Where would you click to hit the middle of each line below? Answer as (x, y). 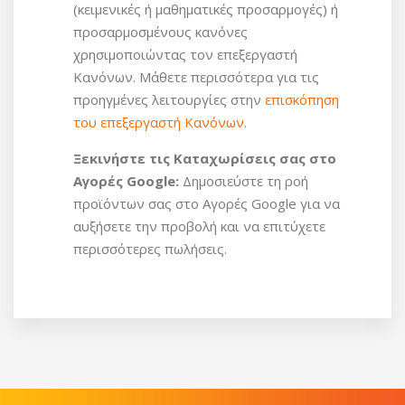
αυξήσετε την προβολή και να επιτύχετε (199, 226)
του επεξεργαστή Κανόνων (159, 122)
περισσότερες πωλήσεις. (150, 248)
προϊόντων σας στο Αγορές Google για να (207, 203)
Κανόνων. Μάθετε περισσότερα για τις (196, 76)
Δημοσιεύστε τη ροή (245, 180)
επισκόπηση (302, 99)
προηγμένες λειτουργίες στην (169, 99)
